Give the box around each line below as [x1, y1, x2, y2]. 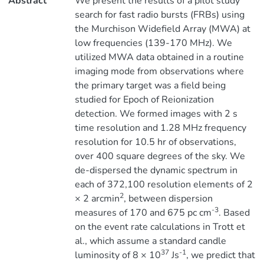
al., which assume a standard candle [74, 235, 226, 247]
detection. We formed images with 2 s [74, 107, 237, 120]
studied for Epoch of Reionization [74, 93, 214, 106]
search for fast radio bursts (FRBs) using [74, 8, 245, 21]
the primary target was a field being [74, 79, 226, 92]
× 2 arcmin [74, 192, 120, 205]
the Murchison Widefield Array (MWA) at [74, 22, 250, 35]
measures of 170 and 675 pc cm [74, 206, 212, 219]
